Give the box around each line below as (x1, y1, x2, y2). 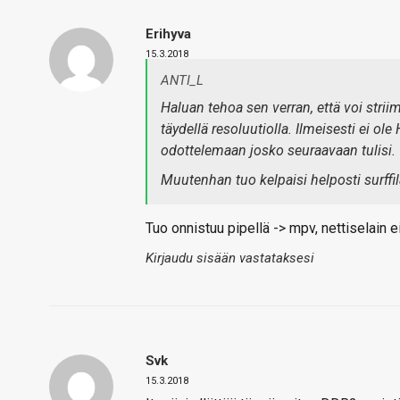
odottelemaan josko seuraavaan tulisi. (161, 142, 396, 159)
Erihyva (146, 26, 191, 42)
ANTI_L (161, 72, 204, 88)
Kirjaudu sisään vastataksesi (146, 250, 314, 266)
